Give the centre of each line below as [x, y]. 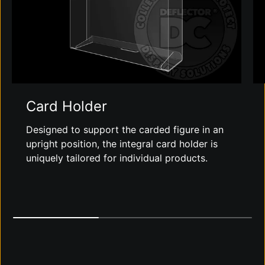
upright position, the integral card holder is [122, 144]
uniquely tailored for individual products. [117, 158]
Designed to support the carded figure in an [125, 130]
